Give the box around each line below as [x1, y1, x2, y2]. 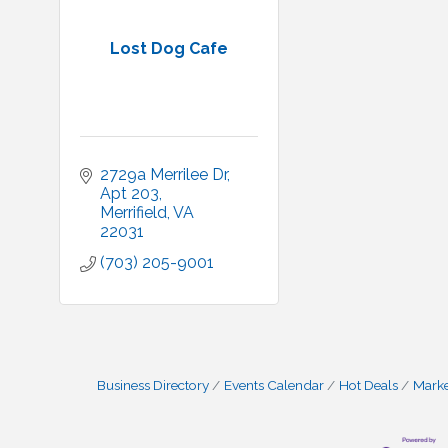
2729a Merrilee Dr [100, 165, 227, 184]
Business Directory [97, 377, 209, 393]
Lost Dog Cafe [110, 38, 228, 58]
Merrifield [100, 203, 167, 222]
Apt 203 [100, 184, 159, 203]
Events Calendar [224, 377, 324, 393]
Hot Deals [339, 377, 398, 393]
